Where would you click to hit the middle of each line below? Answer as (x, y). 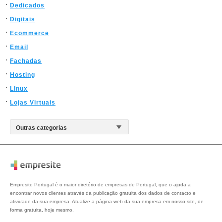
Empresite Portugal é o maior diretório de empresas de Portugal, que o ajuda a (100, 185)
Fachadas (26, 61)
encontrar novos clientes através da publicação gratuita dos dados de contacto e (103, 193)
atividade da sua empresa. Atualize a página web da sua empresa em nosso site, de (107, 202)
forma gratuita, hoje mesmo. (42, 210)
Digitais (23, 19)
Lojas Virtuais (33, 103)
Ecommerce (29, 33)
